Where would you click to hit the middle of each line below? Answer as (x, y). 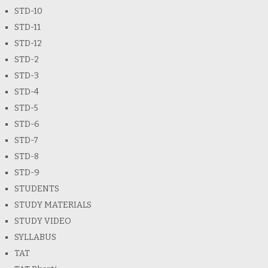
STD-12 (28, 44)
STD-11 (27, 28)
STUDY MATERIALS (53, 205)
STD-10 (28, 11)
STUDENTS (36, 189)
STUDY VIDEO (42, 221)
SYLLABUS (35, 237)
